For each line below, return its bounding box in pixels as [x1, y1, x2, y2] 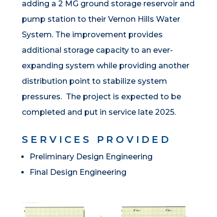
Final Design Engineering [29, 167, 126, 177]
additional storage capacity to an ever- [21, 45, 173, 55]
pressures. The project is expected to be [21, 92, 181, 101]
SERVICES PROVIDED [21, 133, 171, 145]
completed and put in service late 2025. [21, 107, 176, 117]
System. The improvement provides [21, 30, 163, 39]
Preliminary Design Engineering [29, 152, 153, 161]
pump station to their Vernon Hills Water [21, 14, 180, 24]
